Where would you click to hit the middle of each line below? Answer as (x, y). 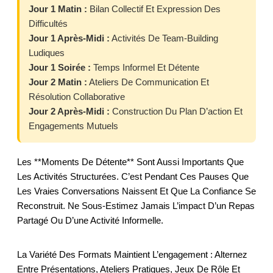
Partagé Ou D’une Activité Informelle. (90, 220)
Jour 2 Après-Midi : (69, 111)
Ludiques (47, 52)
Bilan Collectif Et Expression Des (154, 9)
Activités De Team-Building (164, 38)
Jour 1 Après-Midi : (69, 38)
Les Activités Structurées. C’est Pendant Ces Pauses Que (133, 176)
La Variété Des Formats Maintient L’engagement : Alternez (132, 254)
